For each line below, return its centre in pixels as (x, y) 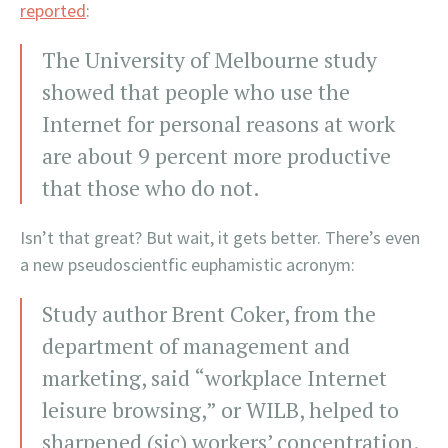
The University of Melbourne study (209, 59)
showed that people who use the (196, 91)
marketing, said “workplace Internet (214, 377)
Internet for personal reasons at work (218, 123)
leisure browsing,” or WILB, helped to (220, 409)
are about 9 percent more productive (216, 155)
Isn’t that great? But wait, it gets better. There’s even (220, 237)
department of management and (196, 345)
